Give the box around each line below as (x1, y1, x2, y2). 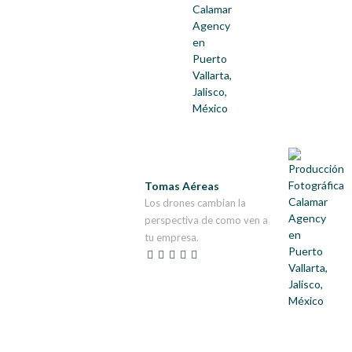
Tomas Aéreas (144, 179, 219, 192)
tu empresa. (144, 231, 199, 244)
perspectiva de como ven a (144, 214, 268, 226)
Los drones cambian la (144, 196, 246, 209)
